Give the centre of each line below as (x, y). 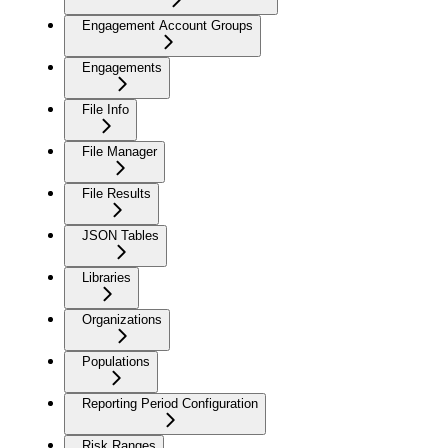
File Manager (119, 151)
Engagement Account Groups (167, 25)
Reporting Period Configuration (170, 403)
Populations (116, 361)
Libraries (106, 277)
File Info (105, 109)
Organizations (122, 319)
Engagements (122, 67)
